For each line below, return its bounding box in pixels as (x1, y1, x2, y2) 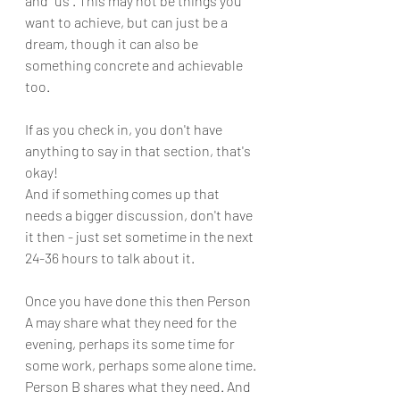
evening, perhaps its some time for (25, 335, 237, 352)
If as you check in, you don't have (25, 121, 225, 137)
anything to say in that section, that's (25, 142, 254, 159)
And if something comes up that (25, 185, 222, 202)
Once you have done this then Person (25, 292, 254, 309)
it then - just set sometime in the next (25, 228, 256, 245)
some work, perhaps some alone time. (25, 356, 259, 373)
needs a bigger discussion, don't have (25, 206, 255, 223)
